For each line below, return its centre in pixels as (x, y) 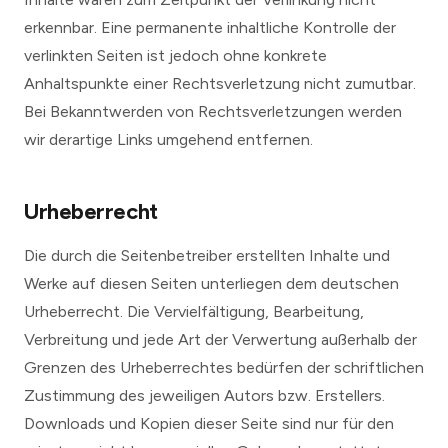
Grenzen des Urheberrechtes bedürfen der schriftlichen (224, 367)
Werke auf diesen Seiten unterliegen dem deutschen (211, 283)
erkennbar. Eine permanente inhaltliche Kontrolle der (210, 27)
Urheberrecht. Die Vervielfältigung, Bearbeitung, (194, 311)
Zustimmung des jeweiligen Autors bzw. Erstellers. (204, 395)
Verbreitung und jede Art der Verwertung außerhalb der (220, 339)
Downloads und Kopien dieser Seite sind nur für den (209, 423)
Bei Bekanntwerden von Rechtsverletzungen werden (213, 111)
